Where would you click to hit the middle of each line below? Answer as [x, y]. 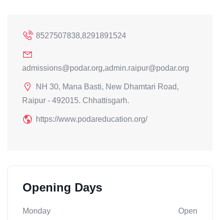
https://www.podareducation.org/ [92, 119]
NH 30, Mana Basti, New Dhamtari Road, [107, 87]
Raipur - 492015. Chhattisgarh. [76, 101]
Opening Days [62, 188]
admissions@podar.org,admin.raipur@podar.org [106, 68]
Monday [37, 211]
